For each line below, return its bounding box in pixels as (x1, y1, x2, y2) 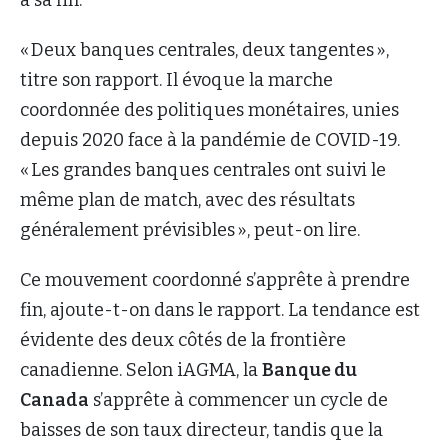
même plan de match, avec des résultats (20, 188, 355, 211)
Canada (20, 388, 89, 411)
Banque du (262, 358, 357, 381)
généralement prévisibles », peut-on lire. (20, 218, 364, 241)
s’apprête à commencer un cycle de (89, 388, 388, 411)
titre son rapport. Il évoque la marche (20, 68, 333, 91)
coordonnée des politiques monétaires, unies (20, 98, 399, 121)
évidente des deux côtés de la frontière (20, 328, 346, 351)
